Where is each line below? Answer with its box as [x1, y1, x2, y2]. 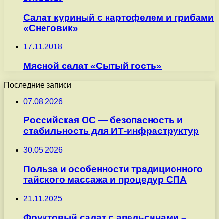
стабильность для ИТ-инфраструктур [23, 126, 199, 136]
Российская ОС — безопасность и [23, 115, 183, 126]
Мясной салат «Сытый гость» [23, 61, 162, 71]
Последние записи [4, 80, 71, 89]
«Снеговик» [23, 22, 78, 33]
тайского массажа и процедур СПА [23, 174, 187, 185]
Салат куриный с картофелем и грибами [23, 12, 214, 22]
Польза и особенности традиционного [23, 163, 203, 174]
